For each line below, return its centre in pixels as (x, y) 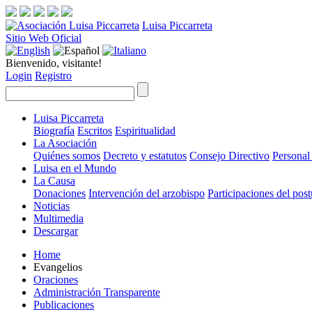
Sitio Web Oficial (44, 38)
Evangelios (58, 267)
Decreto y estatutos (145, 156)
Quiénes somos (67, 156)
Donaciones (60, 193)
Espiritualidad (145, 131)
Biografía (54, 131)
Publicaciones (64, 305)
